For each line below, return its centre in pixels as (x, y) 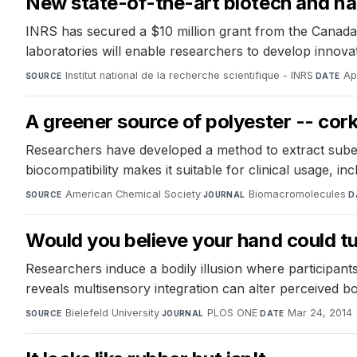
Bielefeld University (112, 313)
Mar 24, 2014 (320, 313)
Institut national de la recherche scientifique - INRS (189, 76)
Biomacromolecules (298, 194)
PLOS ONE (233, 313)
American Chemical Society (133, 194)
